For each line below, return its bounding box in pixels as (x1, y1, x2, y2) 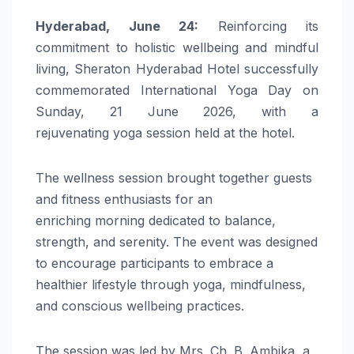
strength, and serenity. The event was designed (36, 234, 318, 250)
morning (95, 213, 145, 229)
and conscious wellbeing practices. (36, 298, 244, 314)
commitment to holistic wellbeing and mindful (36, 40, 318, 56)
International (140, 82, 217, 99)
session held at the (142, 125, 262, 141)
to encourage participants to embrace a (36, 255, 273, 272)
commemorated (36, 82, 141, 99)
